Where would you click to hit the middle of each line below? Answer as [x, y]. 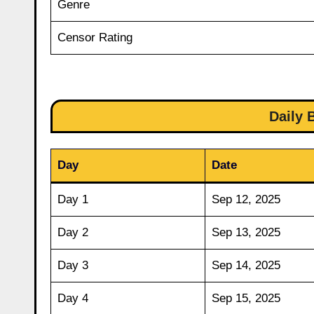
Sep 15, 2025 [246, 298]
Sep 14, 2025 [246, 265]
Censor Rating [95, 37]
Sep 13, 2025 [246, 232]
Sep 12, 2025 [246, 199]
